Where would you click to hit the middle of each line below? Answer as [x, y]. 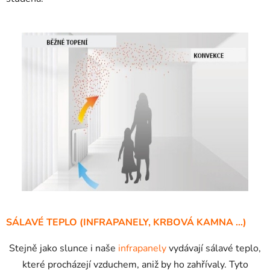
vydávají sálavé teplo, [214, 248]
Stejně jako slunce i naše [64, 248]
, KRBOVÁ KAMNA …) [197, 222]
